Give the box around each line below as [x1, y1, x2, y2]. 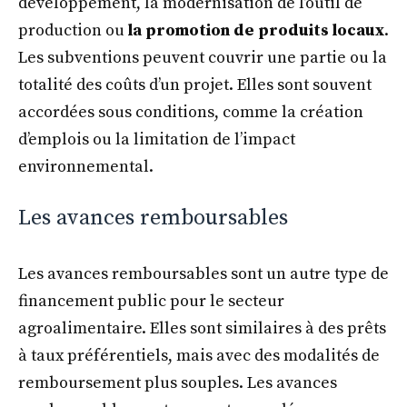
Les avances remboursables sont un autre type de [18, 263, 389, 284]
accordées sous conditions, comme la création [18, 101, 363, 123]
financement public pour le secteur [18, 290, 284, 312]
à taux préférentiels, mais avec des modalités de [18, 344, 380, 366]
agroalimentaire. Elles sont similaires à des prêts [18, 317, 386, 339]
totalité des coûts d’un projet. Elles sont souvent [18, 74, 372, 95]
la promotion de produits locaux [128, 19, 384, 41]
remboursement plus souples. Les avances [18, 372, 337, 393]
